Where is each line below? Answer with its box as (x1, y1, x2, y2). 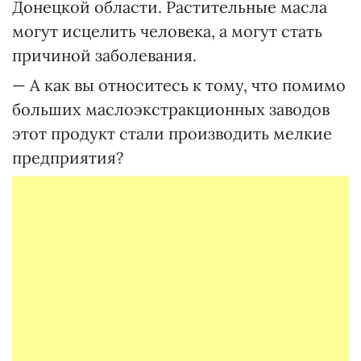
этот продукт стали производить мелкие (12, 123, 332, 143)
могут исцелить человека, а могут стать (12, 21, 322, 41)
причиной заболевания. (12, 45, 197, 65)
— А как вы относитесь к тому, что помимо (12, 75, 346, 95)
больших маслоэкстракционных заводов (12, 99, 330, 119)
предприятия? (12, 147, 123, 168)
